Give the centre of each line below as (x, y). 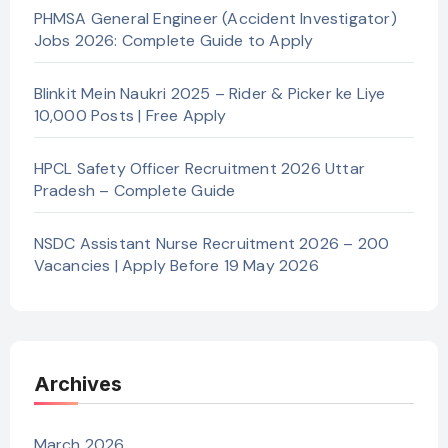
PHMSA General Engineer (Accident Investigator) (215, 18)
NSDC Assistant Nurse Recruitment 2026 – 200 (211, 243)
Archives (77, 383)
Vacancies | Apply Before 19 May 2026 (176, 265)
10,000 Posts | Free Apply (130, 115)
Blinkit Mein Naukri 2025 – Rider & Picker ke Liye (209, 93)
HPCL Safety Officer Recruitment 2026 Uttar (199, 168)
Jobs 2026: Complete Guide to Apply (173, 40)
